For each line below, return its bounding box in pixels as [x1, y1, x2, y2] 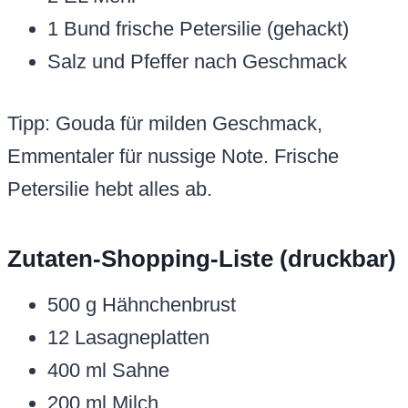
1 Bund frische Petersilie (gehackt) [47, 17, 349, 41]
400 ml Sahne [47, 359, 169, 382]
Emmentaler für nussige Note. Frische [7, 145, 339, 168]
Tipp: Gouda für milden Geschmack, [7, 112, 322, 136]
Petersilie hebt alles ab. [7, 178, 212, 201]
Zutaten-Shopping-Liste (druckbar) [7, 245, 396, 273]
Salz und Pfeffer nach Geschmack [47, 50, 347, 74]
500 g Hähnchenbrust [47, 293, 236, 317]
